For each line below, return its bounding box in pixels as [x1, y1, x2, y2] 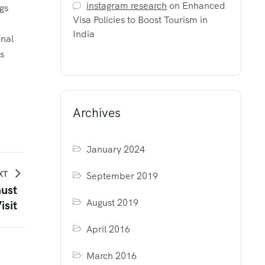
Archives [73, 105, 121, 121]
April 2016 [86, 223, 131, 235]
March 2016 [86, 250, 137, 262]
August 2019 [86, 196, 139, 209]
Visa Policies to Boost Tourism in [73, 14, 208, 26]
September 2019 [86, 170, 159, 182]
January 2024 [86, 143, 146, 156]
